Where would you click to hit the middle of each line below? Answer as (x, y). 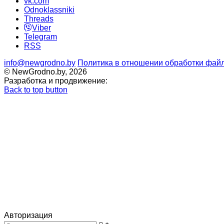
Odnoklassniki (49, 10)
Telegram (40, 37)
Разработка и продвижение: (56, 81)
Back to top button (36, 90)
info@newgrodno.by (40, 63)
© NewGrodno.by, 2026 (45, 72)
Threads (39, 19)
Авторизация (28, 215)
